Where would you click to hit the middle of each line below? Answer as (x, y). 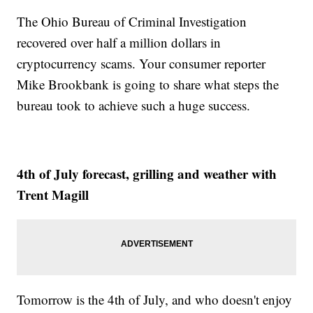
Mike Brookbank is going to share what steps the (148, 85)
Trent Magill (53, 195)
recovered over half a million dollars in (119, 43)
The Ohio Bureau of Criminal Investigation (132, 22)
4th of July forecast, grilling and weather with (147, 174)
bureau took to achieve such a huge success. (134, 105)
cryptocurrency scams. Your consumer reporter (141, 64)
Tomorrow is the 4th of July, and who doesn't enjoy (155, 300)
